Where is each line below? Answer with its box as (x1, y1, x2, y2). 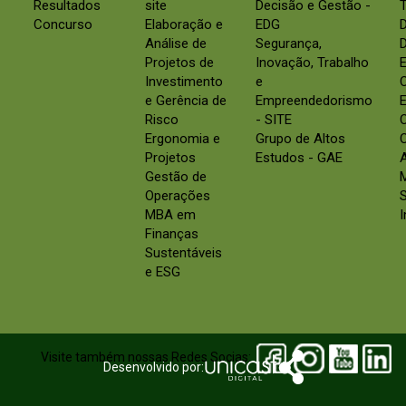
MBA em (144, 207, 196, 224)
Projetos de (144, 54, 214, 72)
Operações (144, 188, 210, 205)
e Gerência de (144, 92, 227, 110)
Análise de (144, 35, 207, 53)
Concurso (34, 16, 92, 34)
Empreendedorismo (256, 92, 372, 110)
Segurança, (256, 35, 322, 53)
